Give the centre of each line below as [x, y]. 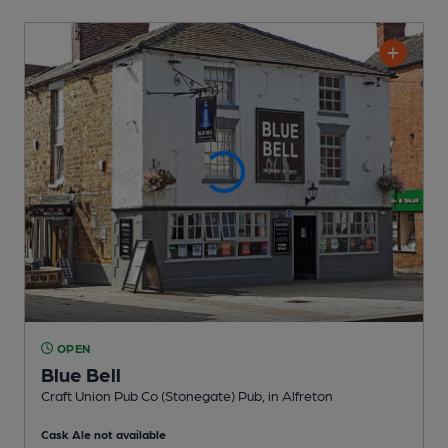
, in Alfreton [297, 394]
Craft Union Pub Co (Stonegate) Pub [151, 394]
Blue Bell [81, 373]
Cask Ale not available [103, 433]
